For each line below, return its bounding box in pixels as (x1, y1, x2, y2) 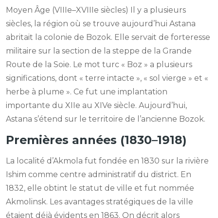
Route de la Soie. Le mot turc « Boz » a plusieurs (6, 60, 192, 70)
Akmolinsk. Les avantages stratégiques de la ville (6, 197, 193, 207)
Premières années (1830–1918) (6, 133, 186, 147)
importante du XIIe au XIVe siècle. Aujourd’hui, (6, 101, 187, 110)
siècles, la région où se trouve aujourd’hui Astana (6, 19, 196, 29)
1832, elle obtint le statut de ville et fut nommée (6, 183, 194, 193)
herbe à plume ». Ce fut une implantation (6, 87, 167, 97)
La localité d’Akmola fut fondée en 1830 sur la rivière (6, 156, 209, 166)
